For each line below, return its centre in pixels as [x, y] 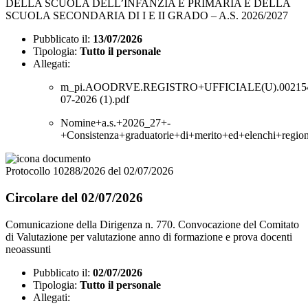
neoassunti [28, 249]
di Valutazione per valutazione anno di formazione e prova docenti [149, 236]
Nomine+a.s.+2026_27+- [115, 123]
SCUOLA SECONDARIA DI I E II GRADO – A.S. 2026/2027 [147, 16]
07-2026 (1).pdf [95, 100]
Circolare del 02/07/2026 [74, 197]
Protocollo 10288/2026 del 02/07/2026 [89, 171]
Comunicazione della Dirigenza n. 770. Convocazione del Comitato [152, 224]
